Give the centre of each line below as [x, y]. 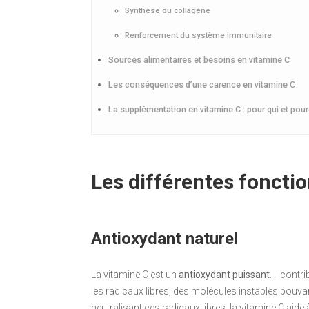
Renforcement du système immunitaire [198, 35]
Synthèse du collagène [168, 10]
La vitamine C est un [135, 274]
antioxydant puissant [224, 274]
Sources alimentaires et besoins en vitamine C [199, 59]
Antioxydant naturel [165, 238]
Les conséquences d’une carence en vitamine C [202, 84]
